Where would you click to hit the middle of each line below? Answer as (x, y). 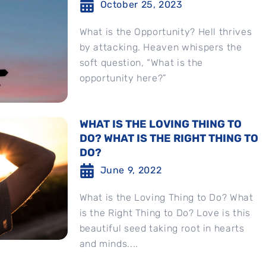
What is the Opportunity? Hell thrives (166, 32)
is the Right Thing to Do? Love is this (165, 213)
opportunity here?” (123, 78)
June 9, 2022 (131, 170)
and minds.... (109, 244)
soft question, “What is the (141, 63)
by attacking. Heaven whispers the (161, 47)
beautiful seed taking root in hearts (162, 228)
